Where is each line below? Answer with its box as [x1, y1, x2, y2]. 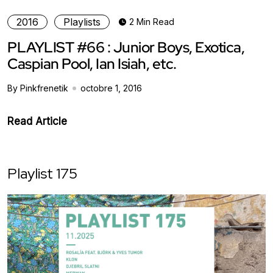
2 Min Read [129, 16, 174, 27]
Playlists [63, 15, 101, 28]
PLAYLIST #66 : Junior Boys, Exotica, [7, 37, 244, 57]
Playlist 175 [7, 163, 77, 183]
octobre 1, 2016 [80, 82, 142, 93]
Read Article [7, 115, 67, 127]
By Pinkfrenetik [7, 82, 68, 93]
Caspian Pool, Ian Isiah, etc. [7, 54, 177, 73]
